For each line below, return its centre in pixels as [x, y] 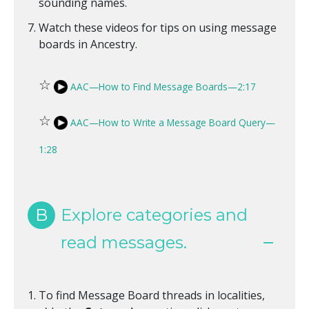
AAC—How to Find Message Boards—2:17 [163, 86]
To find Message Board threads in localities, [152, 296]
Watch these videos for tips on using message [158, 28]
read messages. [124, 243]
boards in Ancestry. [88, 44]
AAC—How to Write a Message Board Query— [173, 122]
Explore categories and [154, 215]
